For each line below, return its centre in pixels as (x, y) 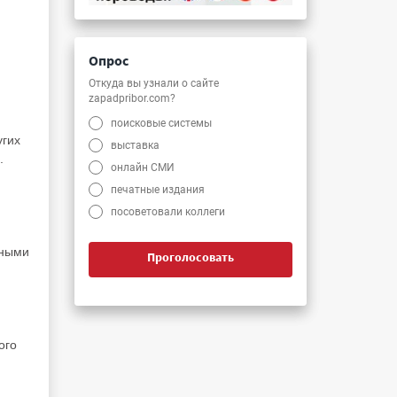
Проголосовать (191, 257)
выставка (136, 145)
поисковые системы (162, 123)
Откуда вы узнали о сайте (154, 83)
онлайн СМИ (143, 167)
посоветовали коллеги (168, 211)
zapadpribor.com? (132, 98)
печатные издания (158, 189)
